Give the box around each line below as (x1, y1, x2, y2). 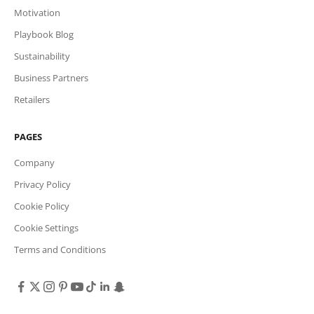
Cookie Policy (14, 199, 69, 212)
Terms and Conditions (14, 243, 106, 256)
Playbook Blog (14, 27, 74, 41)
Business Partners (14, 71, 88, 84)
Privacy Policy (14, 177, 71, 191)
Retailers (14, 93, 50, 106)
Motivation (14, 6, 60, 19)
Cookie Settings (14, 221, 78, 234)
